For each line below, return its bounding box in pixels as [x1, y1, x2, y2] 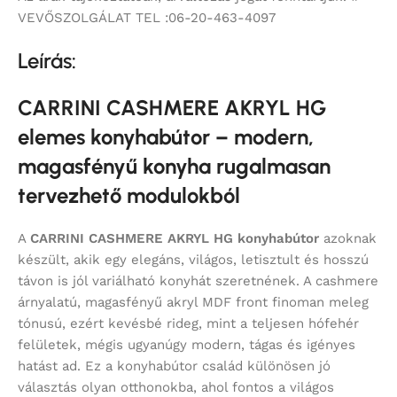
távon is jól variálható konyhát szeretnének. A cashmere [18, 273, 378, 290]
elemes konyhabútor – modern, [18, 124, 314, 151]
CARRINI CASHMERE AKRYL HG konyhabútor [30, 230, 319, 247]
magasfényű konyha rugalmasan [18, 153, 331, 180]
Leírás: [18, 48, 76, 74]
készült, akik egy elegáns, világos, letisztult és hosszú [18, 252, 369, 269]
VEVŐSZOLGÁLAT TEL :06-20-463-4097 [18, 10, 276, 27]
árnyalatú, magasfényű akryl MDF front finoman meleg [18, 294, 369, 311]
